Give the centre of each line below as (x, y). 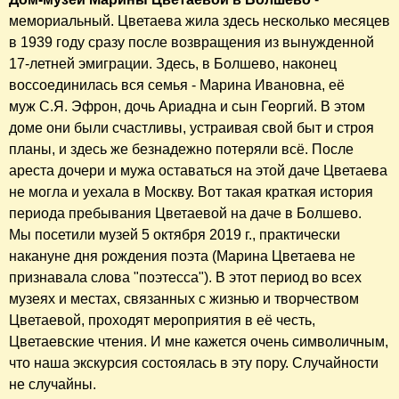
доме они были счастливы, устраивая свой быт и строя (191, 128)
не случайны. (53, 385)
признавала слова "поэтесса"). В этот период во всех (185, 278)
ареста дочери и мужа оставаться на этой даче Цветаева (198, 171)
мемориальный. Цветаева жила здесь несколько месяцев (199, 21)
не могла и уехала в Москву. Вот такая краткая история (191, 192)
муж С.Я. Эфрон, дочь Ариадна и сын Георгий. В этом (187, 107)
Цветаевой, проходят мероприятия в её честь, (162, 321)
